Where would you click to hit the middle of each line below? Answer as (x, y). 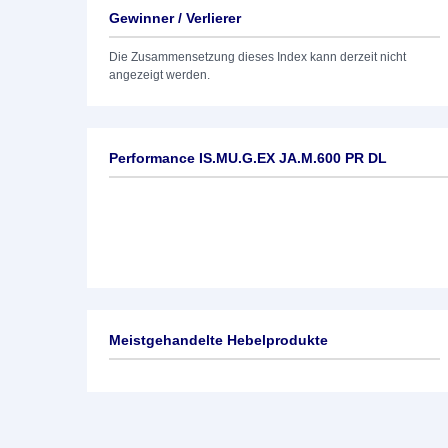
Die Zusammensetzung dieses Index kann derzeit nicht (257, 57)
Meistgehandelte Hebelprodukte (218, 340)
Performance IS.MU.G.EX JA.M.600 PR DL (248, 158)
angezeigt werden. (159, 75)
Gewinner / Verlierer (175, 18)
